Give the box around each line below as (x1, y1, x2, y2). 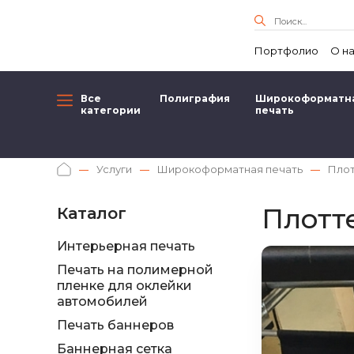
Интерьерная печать (57, 239, 195, 254)
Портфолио (254, 44, 318, 57)
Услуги (96, 163, 132, 175)
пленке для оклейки (57, 278, 192, 293)
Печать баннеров (57, 318, 174, 333)
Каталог (57, 204, 126, 223)
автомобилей (57, 294, 148, 309)
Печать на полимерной (57, 262, 213, 277)
